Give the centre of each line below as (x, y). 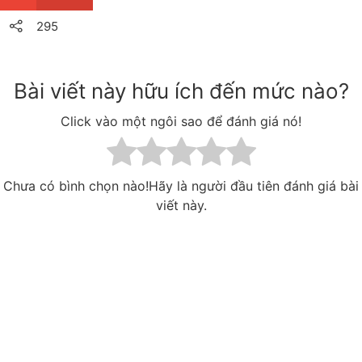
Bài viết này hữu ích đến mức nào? (181, 91)
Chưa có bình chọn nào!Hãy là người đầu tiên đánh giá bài (181, 186)
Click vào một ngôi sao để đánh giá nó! (181, 122)
